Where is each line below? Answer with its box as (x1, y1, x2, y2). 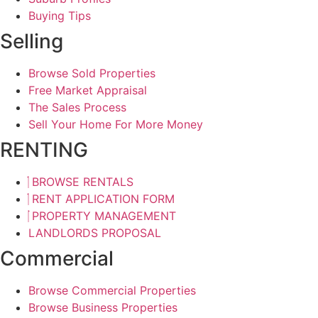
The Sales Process (28, 99, 126, 114)
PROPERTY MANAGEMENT (32, 208, 176, 223)
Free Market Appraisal (28, 82, 147, 97)
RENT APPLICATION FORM (32, 191, 175, 206)
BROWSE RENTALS (32, 174, 133, 189)
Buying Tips (28, 8, 91, 23)
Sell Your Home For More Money (28, 116, 203, 131)
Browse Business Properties (28, 300, 177, 314)
